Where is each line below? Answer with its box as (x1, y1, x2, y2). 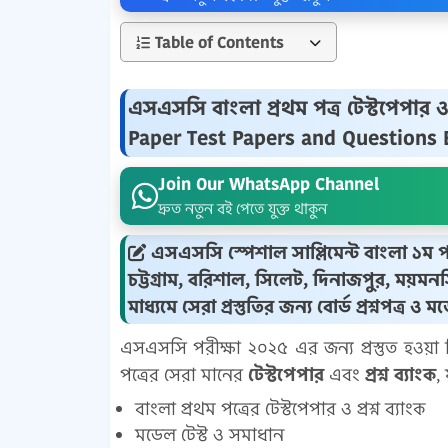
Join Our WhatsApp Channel (157, 172, 379, 196)
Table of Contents (154, 30, 284, 54)
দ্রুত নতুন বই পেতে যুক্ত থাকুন (157, 198, 327, 219)
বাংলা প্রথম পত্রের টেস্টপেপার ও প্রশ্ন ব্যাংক (134, 396, 425, 421)
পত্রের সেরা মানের (119, 362, 248, 387)
